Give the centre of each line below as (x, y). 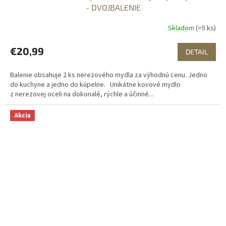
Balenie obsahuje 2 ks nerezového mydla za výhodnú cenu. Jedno (109, 75)
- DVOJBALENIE (113, 8)
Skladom (182, 28)
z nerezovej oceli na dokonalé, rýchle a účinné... (82, 95)
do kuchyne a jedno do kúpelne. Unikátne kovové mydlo (95, 85)
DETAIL (197, 52)
